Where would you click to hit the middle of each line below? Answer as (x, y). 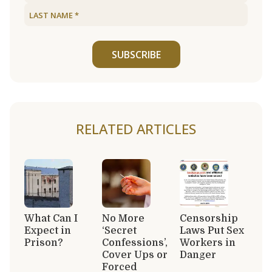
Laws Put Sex (212, 230)
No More (123, 218)
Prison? (44, 243)
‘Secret (119, 230)
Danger (198, 255)
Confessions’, (135, 243)
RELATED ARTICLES (136, 129)
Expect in (48, 230)
